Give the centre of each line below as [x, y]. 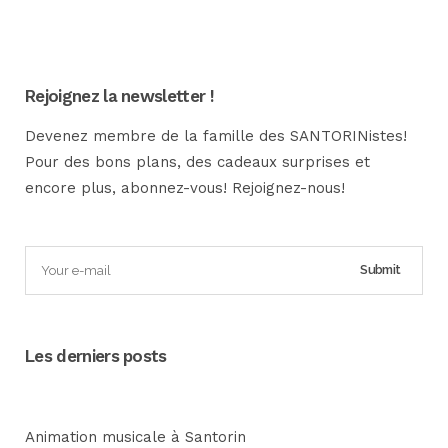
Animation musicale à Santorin [135, 437]
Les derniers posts [96, 356]
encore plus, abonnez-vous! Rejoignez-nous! [185, 188]
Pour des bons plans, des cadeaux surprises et [197, 162]
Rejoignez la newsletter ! [119, 96]
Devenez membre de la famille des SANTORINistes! [216, 136]
